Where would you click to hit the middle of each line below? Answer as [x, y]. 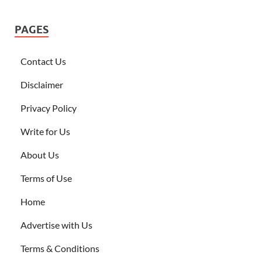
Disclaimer [42, 85]
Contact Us [43, 61]
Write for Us [45, 132]
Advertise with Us [56, 225]
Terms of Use [46, 178]
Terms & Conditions [60, 249]
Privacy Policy [49, 108]
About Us [40, 155]
